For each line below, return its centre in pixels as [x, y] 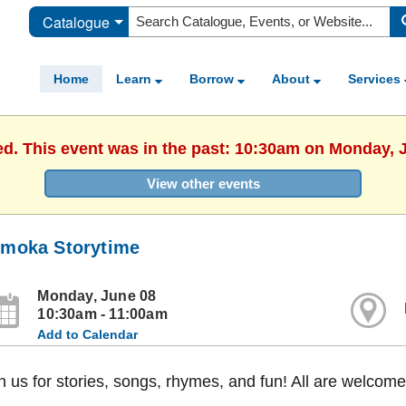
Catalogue [77, 22]
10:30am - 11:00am [102, 314]
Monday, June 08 [97, 296]
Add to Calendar [88, 335]
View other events [203, 184]
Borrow [214, 79]
